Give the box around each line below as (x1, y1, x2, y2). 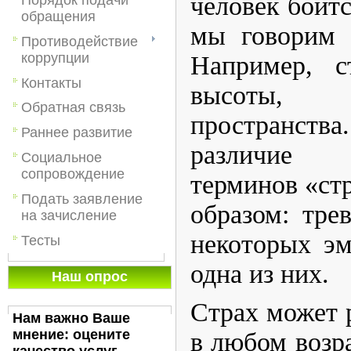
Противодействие (21, 33, 138, 49)
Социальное (21, 149, 102, 165)
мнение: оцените (13, 327, 130, 342)
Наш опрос (52, 269, 128, 284)
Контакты (21, 74, 81, 91)
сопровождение (21, 165, 125, 182)
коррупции (21, 49, 89, 66)
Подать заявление (21, 190, 143, 207)
